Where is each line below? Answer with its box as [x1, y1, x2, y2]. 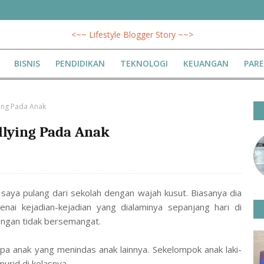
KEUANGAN [183, 58, 229, 69]
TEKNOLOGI [120, 58, 168, 69]
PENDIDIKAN [55, 58, 105, 69]
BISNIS [14, 58, 40, 69]
